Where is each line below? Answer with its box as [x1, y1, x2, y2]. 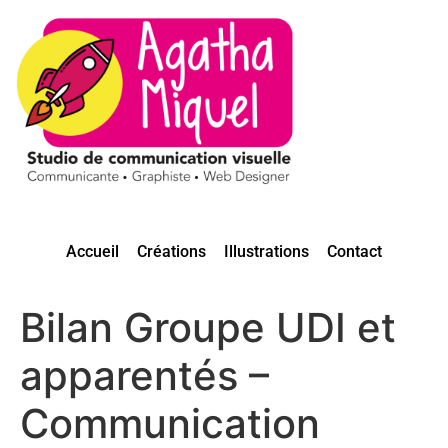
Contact [327, 241, 382, 261]
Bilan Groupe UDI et [20, 302, 396, 352]
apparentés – [20, 350, 269, 400]
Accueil [66, 241, 119, 261]
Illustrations [224, 241, 309, 261]
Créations [137, 241, 206, 261]
